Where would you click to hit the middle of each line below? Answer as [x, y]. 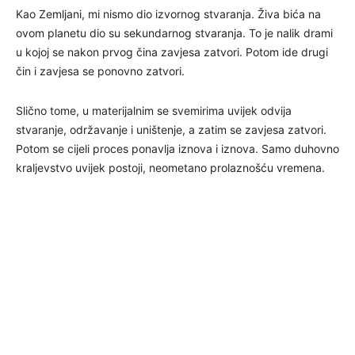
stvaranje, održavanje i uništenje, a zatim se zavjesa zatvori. [171, 129]
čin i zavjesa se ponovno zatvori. [100, 71]
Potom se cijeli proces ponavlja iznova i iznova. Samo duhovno [177, 148]
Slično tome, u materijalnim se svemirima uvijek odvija [154, 110]
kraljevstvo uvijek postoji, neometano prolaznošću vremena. [170, 167]
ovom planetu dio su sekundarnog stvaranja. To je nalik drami [174, 32]
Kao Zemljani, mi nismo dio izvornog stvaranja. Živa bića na [168, 13]
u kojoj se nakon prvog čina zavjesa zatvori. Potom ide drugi [172, 52]
